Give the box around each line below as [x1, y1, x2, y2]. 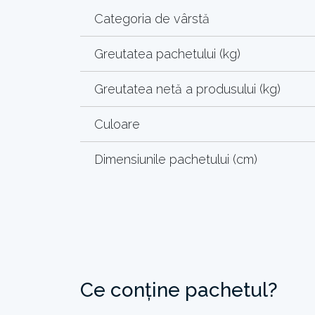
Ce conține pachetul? [80, 278, 278, 302]
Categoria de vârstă [94, 11, 210, 26]
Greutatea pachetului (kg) [94, 46, 240, 61]
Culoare [94, 116, 140, 131]
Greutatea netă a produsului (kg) [94, 81, 281, 96]
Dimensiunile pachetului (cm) [94, 151, 257, 167]
